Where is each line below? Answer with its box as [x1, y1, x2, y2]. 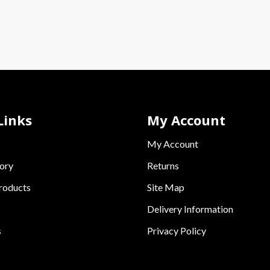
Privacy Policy [147, 225, 206, 236]
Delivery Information [147, 203, 233, 215]
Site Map [147, 181, 184, 193]
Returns [147, 160, 179, 171]
